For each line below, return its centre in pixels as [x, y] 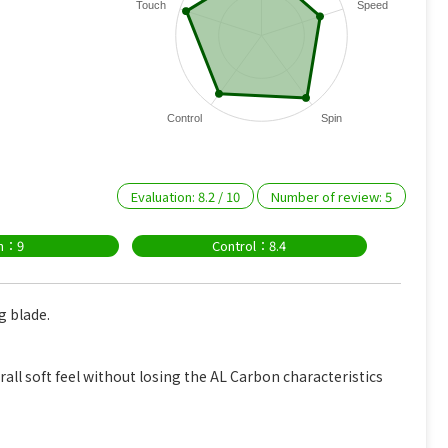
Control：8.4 [249, 246]
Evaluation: [165, 197]
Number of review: [328, 197]
